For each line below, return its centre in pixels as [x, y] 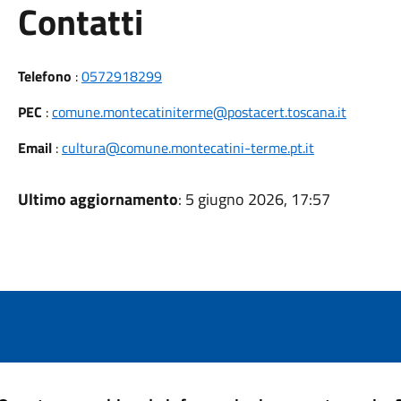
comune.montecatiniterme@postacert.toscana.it [199, 112]
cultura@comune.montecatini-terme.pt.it [188, 148]
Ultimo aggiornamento [98, 199]
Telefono [44, 76]
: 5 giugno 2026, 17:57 [254, 199]
